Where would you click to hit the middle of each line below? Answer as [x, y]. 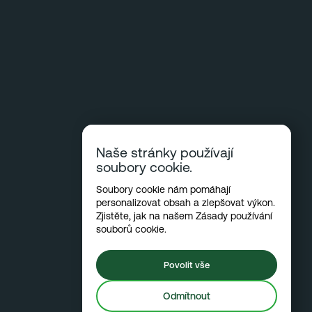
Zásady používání [234, 216]
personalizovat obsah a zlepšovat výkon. [185, 203]
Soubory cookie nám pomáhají [163, 189]
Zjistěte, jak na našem [146, 216]
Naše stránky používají [164, 153]
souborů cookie [130, 229]
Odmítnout [186, 296]
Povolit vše [186, 265]
